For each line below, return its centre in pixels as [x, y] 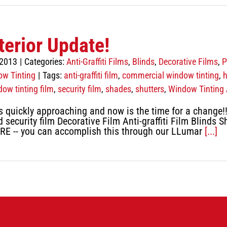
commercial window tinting [171, 75]
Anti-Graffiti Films [97, 62]
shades [118, 89]
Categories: [45, 62]
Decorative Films [188, 62]
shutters [150, 89]
